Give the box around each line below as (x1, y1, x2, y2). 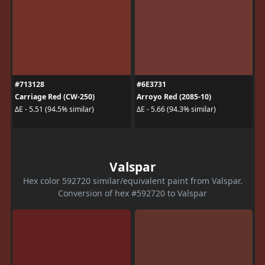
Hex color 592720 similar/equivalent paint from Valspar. (22, 174, 243, 186)
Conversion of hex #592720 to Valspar (58, 187, 207, 199)
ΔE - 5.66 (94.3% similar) (137, 104, 216, 114)
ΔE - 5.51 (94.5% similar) (14, 104, 94, 114)
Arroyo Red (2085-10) (137, 91, 211, 102)
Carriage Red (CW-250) (14, 91, 95, 102)
